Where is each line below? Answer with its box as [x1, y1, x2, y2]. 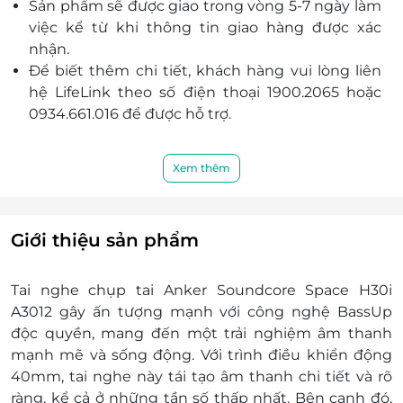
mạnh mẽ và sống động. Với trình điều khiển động [11, 346, 392, 364]
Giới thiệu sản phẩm [11, 229, 199, 252]
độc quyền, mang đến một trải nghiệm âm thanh [11, 325, 392, 343]
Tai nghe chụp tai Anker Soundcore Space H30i [11, 282, 392, 300]
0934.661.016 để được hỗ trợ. [29, 105, 231, 123]
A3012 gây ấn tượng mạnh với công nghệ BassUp [11, 303, 392, 321]
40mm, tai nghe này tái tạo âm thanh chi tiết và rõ [11, 368, 392, 386]
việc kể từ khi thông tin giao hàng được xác [29, 19, 381, 37]
